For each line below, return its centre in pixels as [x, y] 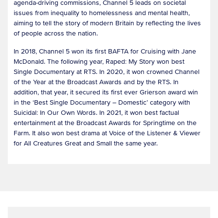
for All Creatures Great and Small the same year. [89, 143]
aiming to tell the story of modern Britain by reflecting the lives [107, 23]
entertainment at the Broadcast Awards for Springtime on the [105, 123]
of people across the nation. [60, 33]
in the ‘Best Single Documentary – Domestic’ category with [102, 102]
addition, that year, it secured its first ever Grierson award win [106, 92]
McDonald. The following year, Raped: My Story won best [99, 61]
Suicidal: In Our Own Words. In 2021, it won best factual [96, 112]
